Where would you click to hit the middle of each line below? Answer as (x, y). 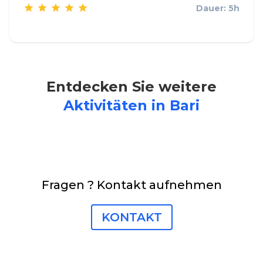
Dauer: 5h (218, 8)
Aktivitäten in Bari (131, 106)
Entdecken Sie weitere (131, 87)
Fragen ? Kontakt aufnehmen (131, 185)
